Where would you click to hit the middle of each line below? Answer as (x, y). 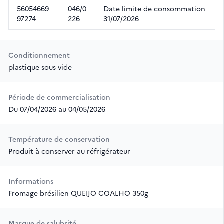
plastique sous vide (40, 67)
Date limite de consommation (154, 9)
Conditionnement (39, 55)
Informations (31, 181)
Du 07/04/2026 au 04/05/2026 (57, 109)
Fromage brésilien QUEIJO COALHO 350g (78, 193)
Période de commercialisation (59, 97)
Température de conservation (59, 139)
